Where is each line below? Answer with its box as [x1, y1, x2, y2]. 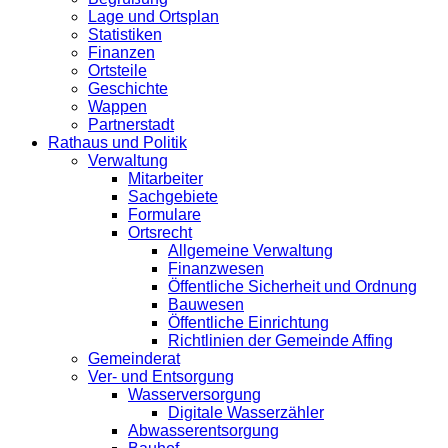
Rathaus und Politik [48, 134, 187, 151]
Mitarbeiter [128, 170, 203, 187]
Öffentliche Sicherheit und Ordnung [168, 278, 417, 295]
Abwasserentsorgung [128, 422, 279, 439]
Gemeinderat [88, 350, 180, 367]
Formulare [128, 206, 201, 223]
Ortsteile [88, 62, 147, 79]
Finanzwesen [168, 260, 264, 277]
